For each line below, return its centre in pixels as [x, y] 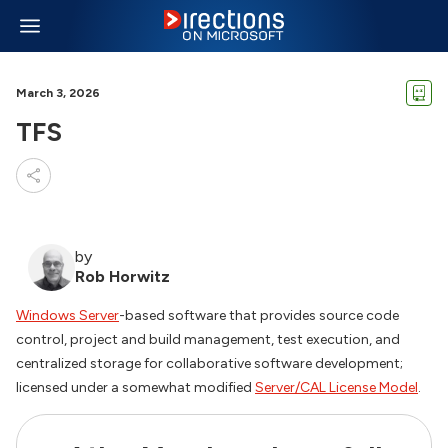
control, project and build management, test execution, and [208, 339]
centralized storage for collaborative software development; [209, 363]
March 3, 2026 [58, 93]
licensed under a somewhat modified [135, 387]
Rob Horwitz [122, 276]
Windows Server [67, 315]
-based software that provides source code [259, 315]
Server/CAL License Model [336, 387]
